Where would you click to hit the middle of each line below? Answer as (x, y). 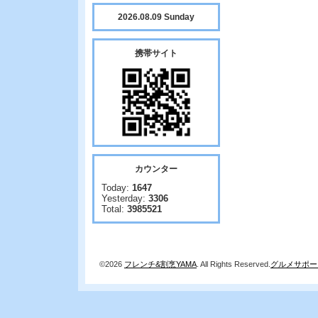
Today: (117, 188)
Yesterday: (125, 198)
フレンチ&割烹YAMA (160, 264)
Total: (114, 209)
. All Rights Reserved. (234, 264)
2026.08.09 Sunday (156, 17)
